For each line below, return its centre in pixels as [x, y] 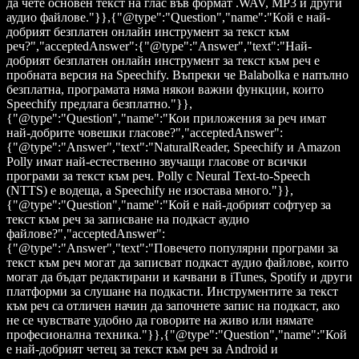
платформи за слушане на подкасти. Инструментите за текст [172, 292]
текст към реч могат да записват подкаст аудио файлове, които [177, 263]
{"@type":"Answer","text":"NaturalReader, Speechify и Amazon [173, 147]
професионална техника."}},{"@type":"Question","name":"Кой [177, 335]
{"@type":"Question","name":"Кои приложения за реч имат [166, 119]
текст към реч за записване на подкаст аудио [128, 220]
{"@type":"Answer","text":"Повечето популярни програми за [172, 248]
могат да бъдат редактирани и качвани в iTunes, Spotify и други [179, 277]
